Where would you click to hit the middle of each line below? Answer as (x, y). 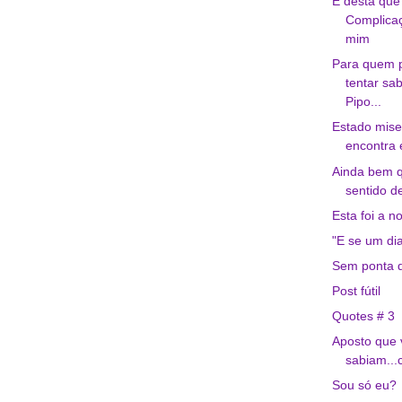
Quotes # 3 (363, 316)
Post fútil (356, 291)
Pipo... (363, 102)
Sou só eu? (364, 385)
